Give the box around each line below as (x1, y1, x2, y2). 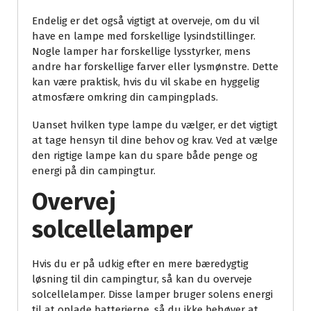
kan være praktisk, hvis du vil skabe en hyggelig (32, 76, 260, 89)
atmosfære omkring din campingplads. (32, 91, 218, 104)
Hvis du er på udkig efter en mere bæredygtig (32, 258, 249, 271)
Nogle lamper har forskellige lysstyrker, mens (32, 45, 251, 58)
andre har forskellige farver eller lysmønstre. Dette (32, 60, 278, 74)
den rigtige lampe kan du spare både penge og (32, 149, 258, 162)
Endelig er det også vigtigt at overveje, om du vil (32, 15, 260, 28)
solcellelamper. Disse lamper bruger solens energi (32, 288, 273, 301)
